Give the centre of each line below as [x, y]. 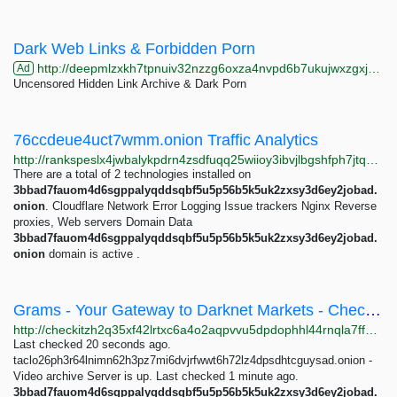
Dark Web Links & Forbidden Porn [134, 49]
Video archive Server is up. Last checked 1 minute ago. [156, 376]
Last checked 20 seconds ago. [92, 344]
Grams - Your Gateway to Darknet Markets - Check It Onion [373, 310]
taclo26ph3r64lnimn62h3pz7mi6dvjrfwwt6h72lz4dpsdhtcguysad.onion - [193, 360]
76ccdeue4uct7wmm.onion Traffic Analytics [166, 140]
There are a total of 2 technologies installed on [132, 174]
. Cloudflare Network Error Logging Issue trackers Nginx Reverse [211, 206]
